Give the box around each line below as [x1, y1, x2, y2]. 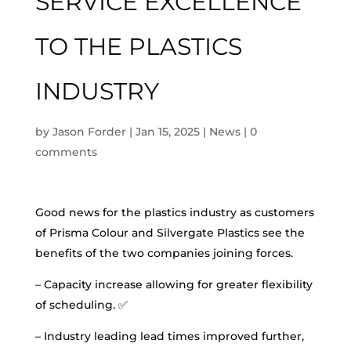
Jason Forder [52, 125, 126, 139]
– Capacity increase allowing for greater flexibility [34, 277, 313, 291]
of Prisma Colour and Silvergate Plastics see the [34, 226, 305, 240]
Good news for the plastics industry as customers [34, 205, 314, 219]
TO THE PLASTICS [34, 32, 242, 61]
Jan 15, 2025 [135, 125, 200, 139]
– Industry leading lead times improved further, [34, 329, 304, 343]
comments [34, 145, 97, 159]
